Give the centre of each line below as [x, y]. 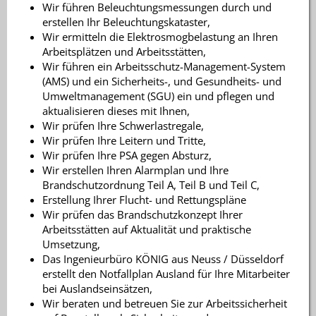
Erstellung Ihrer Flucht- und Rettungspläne [144, 199]
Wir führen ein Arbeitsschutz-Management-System [164, 66]
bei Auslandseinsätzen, [97, 288]
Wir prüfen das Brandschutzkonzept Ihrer [142, 214]
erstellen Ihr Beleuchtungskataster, [126, 22]
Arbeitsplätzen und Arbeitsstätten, [124, 51]
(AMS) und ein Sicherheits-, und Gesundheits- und [162, 81]
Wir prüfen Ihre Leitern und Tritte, [124, 140]
